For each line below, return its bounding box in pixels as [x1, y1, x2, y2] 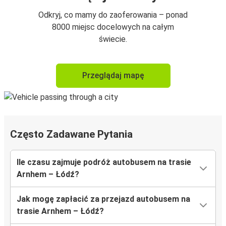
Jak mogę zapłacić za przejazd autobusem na [17, 194, 190, 204]
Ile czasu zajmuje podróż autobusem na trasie [17, 157, 191, 167]
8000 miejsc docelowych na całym [52, 22, 174, 32]
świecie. [99, 34, 127, 44]
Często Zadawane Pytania [10, 128, 133, 141]
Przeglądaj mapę [82, 71, 144, 81]
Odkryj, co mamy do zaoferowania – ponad [38, 10, 188, 20]
